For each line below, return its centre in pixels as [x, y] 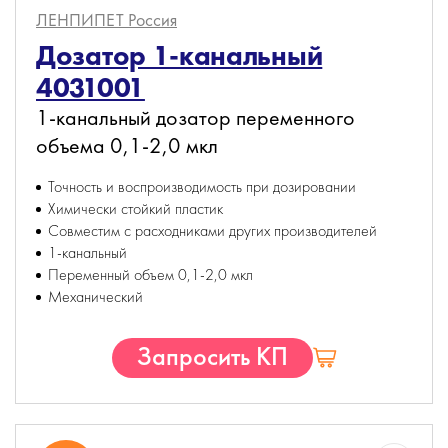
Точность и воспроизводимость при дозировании [202, 186]
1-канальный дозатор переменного [195, 117]
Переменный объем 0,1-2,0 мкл [150, 274]
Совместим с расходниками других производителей [212, 230]
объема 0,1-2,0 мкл [127, 145]
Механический [95, 296]
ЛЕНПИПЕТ [82, 19]
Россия [152, 19]
